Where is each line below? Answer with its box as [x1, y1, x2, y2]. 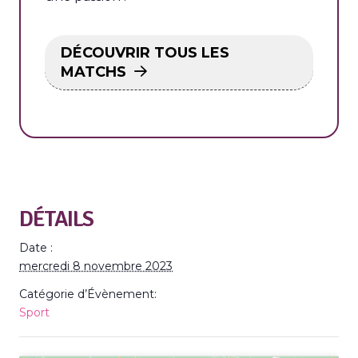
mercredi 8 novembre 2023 [19, 259, 173, 273]
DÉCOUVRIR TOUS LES [61, 44, 229, 62]
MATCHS [61, 63, 126, 81]
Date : [19, 241, 53, 255]
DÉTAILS [19, 205, 93, 233]
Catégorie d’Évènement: [19, 287, 157, 301]
